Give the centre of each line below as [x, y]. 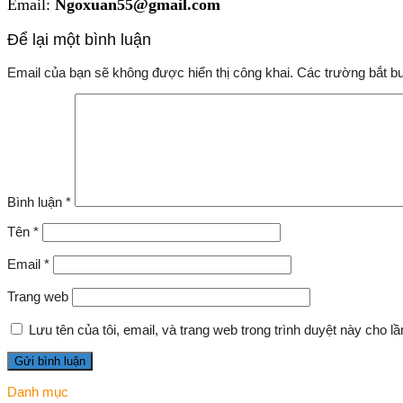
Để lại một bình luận [79, 39]
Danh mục [38, 391]
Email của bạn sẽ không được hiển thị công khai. [150, 73]
